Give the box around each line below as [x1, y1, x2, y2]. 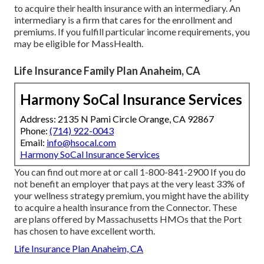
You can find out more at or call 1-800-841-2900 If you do [14, 166, 246, 178]
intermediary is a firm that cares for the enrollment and [14, 14, 232, 26]
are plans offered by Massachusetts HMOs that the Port [14, 213, 242, 225]
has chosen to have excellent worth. [14, 225, 155, 237]
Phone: [20, 125, 49, 137]
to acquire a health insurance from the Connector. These [14, 202, 237, 213]
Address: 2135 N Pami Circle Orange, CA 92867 [20, 113, 214, 125]
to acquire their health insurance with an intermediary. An [14, 2, 240, 14]
